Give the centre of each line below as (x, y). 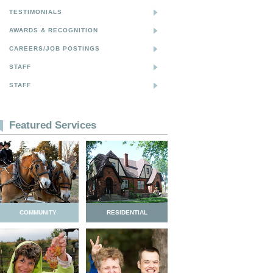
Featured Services (53, 125)
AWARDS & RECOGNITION (54, 30)
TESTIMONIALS (36, 12)
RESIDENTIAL (127, 212)
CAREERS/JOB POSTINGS (55, 48)
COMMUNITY (38, 212)
